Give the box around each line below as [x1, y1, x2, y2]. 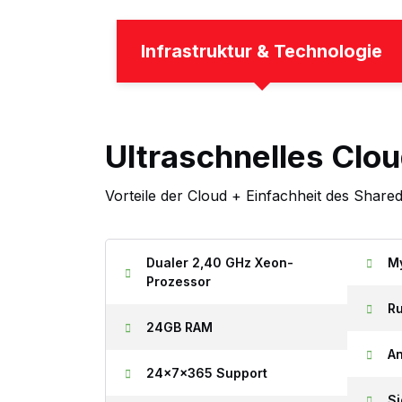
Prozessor [146, 273, 211, 289]
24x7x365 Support [146, 364, 267, 380]
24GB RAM [146, 319, 213, 335]
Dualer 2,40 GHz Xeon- [146, 254, 293, 270]
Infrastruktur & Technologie [141, 39, 382, 62]
